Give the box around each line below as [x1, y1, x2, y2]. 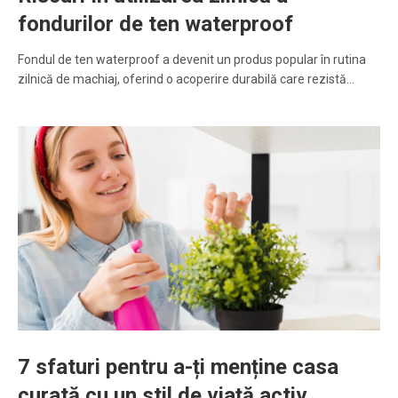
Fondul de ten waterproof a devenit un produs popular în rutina [18, 52, 366, 68]
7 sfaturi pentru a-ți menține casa [18, 354, 338, 380]
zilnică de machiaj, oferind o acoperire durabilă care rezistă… [18, 72, 354, 87]
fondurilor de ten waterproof [18, 12, 293, 37]
